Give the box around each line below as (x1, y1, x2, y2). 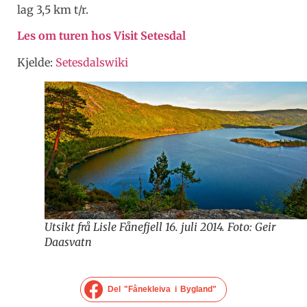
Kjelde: (17, 55, 56, 69)
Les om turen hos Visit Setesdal (17, 29, 186, 43)
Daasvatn (45, 234, 92, 249)
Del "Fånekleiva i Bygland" (108, 284, 217, 295)
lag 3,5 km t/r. (17, 2, 88, 16)
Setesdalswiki (56, 55, 128, 69)
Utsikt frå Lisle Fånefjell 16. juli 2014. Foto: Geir (45, 219, 275, 234)
